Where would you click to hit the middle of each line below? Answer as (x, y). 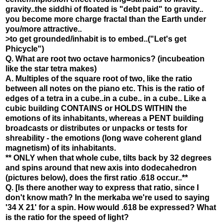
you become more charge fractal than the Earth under (106, 19)
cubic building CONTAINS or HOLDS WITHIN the (96, 108)
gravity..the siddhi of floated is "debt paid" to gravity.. (104, 9)
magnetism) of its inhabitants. (61, 148)
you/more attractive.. (44, 29)
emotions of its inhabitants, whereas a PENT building (105, 118)
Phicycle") (25, 49)
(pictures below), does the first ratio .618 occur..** (97, 177)
